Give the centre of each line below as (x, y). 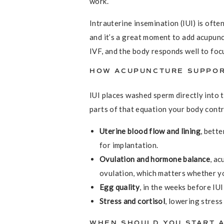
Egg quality (120, 187)
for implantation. (129, 145)
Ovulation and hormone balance (155, 159)
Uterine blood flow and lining (150, 131)
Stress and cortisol (132, 201)
